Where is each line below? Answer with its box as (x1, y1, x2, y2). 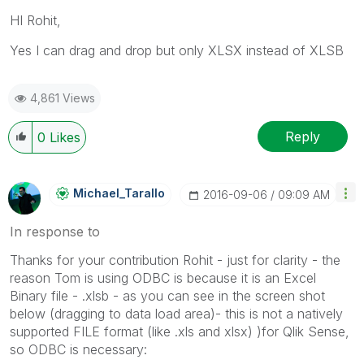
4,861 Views (30, 91, 95, 106)
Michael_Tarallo (73, 186, 165, 201)
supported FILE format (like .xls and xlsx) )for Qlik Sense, (10, 323, 349, 340)
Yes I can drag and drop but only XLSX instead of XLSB (10, 42, 344, 59)
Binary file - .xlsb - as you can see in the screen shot (10, 288, 325, 305)
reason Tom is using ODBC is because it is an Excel (10, 270, 316, 287)
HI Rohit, (10, 12, 61, 29)
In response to (10, 223, 100, 240)
